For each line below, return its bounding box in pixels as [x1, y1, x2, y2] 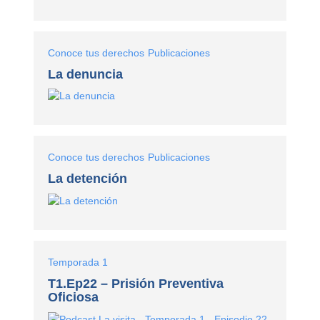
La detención [48, 171, 128, 186]
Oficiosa [48, 290, 99, 305]
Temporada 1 [48, 256, 109, 269]
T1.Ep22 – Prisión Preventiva [48, 276, 224, 291]
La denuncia [48, 66, 124, 81]
